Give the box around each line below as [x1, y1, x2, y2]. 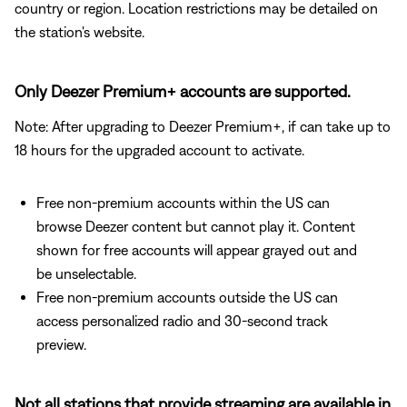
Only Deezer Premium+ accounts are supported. [15, 81, 351, 101]
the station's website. [15, 23, 144, 40]
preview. [36, 335, 86, 352]
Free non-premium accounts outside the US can [36, 288, 338, 305]
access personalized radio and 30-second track [36, 312, 328, 329]
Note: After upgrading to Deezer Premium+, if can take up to [15, 117, 391, 134]
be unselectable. [36, 264, 136, 282]
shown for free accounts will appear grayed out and [36, 241, 357, 258]
